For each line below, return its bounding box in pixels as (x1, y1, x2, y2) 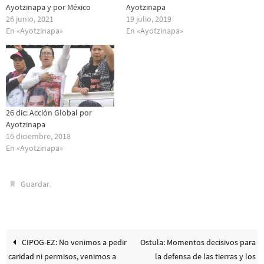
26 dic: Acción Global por (6, 107, 92, 118)
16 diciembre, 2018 (6, 131, 71, 142)
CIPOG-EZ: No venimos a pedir (20, 237, 127, 248)
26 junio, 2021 (6, 13, 54, 24)
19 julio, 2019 (126, 13, 171, 24)
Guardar (21, 179, 50, 190)
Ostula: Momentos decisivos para (140, 237, 256, 248)
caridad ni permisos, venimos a (8, 251, 117, 262)
